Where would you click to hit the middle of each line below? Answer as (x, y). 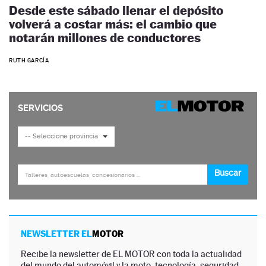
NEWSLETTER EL (56, 234)
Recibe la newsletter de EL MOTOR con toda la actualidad (131, 254)
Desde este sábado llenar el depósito (116, 10)
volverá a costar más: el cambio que (113, 24)
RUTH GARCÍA (29, 61)
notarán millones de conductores (105, 37)
